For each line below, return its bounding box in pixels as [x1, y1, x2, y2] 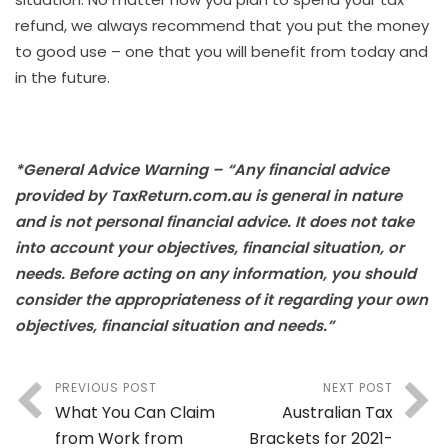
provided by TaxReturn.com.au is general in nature [15, 184, 402, 206]
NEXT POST [323, 378, 393, 396]
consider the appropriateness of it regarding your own [15, 288, 428, 310]
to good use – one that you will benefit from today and [15, 40, 428, 62]
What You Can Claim [55, 400, 215, 424]
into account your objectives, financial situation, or [15, 236, 404, 258]
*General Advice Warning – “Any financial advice [15, 158, 389, 180]
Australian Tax [282, 400, 393, 424]
